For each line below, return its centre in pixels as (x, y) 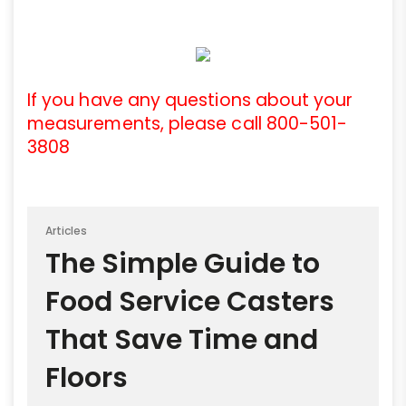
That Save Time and (182, 339)
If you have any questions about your (190, 100)
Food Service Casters (190, 301)
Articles (67, 230)
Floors (87, 377)
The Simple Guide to (183, 263)
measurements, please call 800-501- (188, 123)
